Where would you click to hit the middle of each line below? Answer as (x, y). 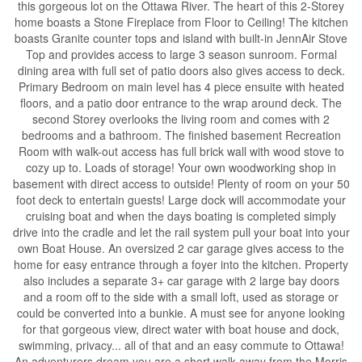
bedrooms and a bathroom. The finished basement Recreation (181, 135)
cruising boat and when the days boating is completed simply (181, 216)
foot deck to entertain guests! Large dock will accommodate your (181, 200)
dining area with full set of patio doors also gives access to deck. (181, 70)
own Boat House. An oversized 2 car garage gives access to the (181, 248)
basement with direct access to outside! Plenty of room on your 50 (181, 183)
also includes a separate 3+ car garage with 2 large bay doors (181, 280)
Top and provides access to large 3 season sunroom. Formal (181, 54)
